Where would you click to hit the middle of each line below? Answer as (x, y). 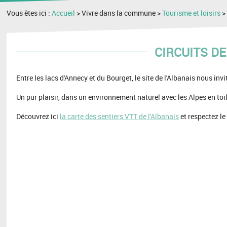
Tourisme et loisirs (192, 13)
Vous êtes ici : (29, 13)
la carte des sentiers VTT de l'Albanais (119, 116)
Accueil (64, 13)
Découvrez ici (38, 116)
